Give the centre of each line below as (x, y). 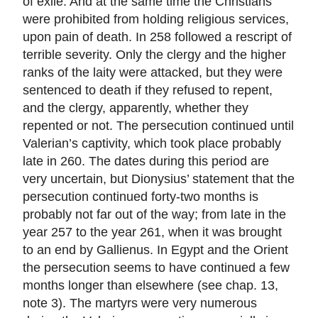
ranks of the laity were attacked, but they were (153, 72)
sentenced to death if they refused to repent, (148, 90)
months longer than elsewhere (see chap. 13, (150, 285)
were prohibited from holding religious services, (156, 19)
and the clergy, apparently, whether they (136, 108)
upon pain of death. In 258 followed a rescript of (157, 37)
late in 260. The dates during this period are (146, 161)
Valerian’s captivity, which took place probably (152, 143)
